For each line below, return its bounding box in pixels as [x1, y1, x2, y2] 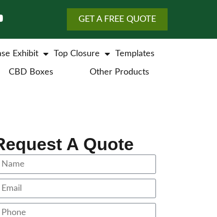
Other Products [90, 67, 150, 77]
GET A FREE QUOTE [78, 15, 156, 24]
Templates [115, 49, 155, 59]
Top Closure [54, 49, 100, 59]
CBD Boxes [8, 67, 53, 77]
